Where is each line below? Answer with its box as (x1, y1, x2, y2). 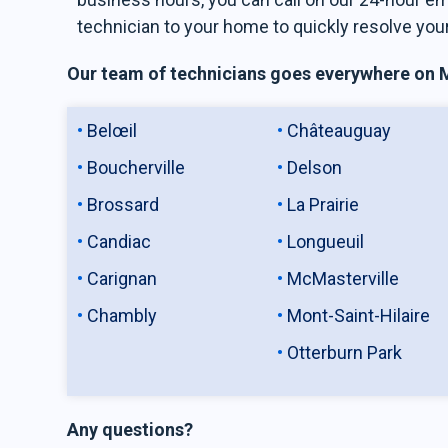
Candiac (87, 231, 152, 252)
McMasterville (287, 268, 400, 289)
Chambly (87, 305, 158, 326)
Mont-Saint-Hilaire (287, 305, 431, 326)
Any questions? (67, 419, 194, 440)
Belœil (87, 120, 138, 141)
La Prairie (287, 194, 360, 215)
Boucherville (87, 157, 186, 178)
